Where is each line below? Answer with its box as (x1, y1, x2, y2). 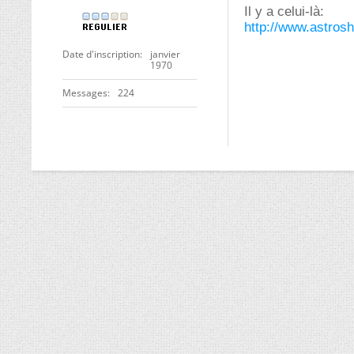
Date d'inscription (62, 47, 140, 61)
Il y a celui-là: (244, 4, 324, 19)
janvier (150, 47, 180, 61)
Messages (62, 86, 107, 100)
